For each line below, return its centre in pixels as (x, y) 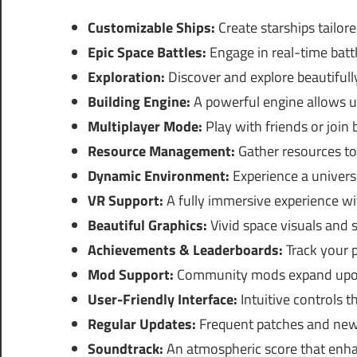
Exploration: (126, 77)
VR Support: (125, 201)
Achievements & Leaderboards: (185, 250)
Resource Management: (161, 151)
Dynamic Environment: (158, 176)
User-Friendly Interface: (162, 300)
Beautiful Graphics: (147, 226)
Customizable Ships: (151, 28)
